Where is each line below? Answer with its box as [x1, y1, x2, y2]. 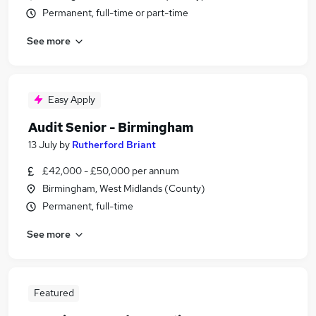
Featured [33, 286, 74, 299]
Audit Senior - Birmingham [28, 119, 193, 135]
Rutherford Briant [72, 138, 156, 151]
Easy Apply [48, 93, 95, 106]
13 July [28, 138, 57, 151]
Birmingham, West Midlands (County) [42, 182, 205, 195]
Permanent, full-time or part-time [42, 6, 188, 19]
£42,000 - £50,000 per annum [42, 164, 179, 177]
